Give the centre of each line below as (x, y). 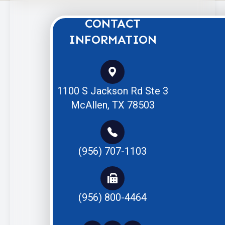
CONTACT (113, 23)
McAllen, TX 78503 (113, 105)
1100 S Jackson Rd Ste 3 (113, 91)
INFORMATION (113, 39)
